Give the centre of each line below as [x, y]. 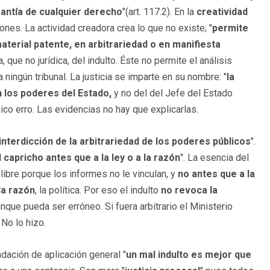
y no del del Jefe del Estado [172, 93]
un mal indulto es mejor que [189, 254]
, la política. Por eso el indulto [98, 190]
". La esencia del [215, 157]
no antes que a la [216, 174]
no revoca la [189, 190]
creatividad [222, 11]
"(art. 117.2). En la [159, 11]
